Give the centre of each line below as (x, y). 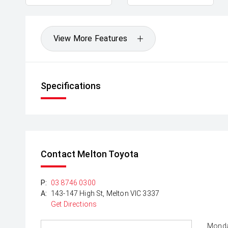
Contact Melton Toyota (90, 154)
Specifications (71, 86)
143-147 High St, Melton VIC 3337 (105, 193)
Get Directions (74, 204)
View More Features (90, 38)
